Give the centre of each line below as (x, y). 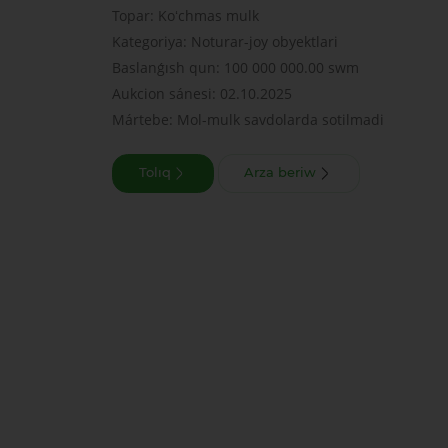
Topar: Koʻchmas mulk (185, 15)
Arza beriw (280, 173)
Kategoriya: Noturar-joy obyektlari (224, 41)
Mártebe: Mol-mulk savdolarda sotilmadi (247, 119)
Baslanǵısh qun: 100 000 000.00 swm (235, 67)
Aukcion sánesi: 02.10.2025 (201, 93)
